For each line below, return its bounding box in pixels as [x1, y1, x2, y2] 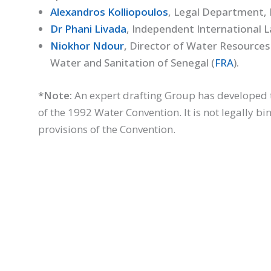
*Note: [38, 88, 74, 102]
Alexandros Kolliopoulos [50, 5, 168, 19]
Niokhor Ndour [50, 39, 124, 53]
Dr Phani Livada [50, 22, 126, 36]
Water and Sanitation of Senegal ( [50, 56, 215, 70]
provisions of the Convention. [38, 122, 175, 136]
